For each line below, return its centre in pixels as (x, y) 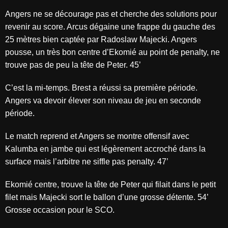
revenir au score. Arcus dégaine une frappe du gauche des (110, 27)
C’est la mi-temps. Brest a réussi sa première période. (101, 88)
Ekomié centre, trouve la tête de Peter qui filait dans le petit (110, 184)
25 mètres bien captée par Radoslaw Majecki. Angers (101, 39)
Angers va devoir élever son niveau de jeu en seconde (103, 101)
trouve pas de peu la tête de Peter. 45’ (73, 65)
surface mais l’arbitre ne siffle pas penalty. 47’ (88, 162)
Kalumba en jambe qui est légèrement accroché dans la (105, 149)
